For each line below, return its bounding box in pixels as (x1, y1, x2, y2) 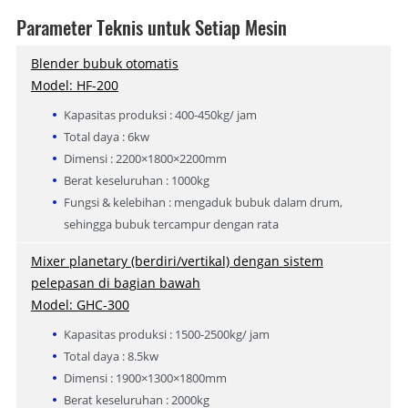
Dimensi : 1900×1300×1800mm (63, 369, 227, 386)
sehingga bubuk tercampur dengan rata (63, 215, 279, 232)
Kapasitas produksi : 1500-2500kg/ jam (63, 325, 270, 342)
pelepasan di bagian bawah (30, 273, 200, 291)
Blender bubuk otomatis (30, 54, 178, 72)
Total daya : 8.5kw (63, 347, 158, 364)
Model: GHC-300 (30, 295, 129, 313)
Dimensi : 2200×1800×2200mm (63, 149, 227, 167)
